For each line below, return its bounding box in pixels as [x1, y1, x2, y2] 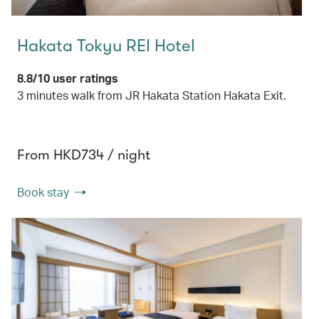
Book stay [17, 184, 69, 200]
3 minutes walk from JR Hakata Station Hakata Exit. [17, 88, 286, 103]
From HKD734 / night [17, 147, 150, 164]
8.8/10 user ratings [17, 70, 118, 86]
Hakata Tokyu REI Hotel [17, 36, 195, 56]
